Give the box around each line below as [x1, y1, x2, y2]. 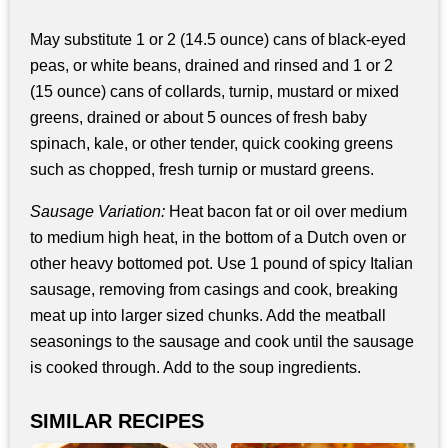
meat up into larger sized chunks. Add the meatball [30, 306, 386, 324]
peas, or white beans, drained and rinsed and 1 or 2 [30, 57, 393, 75]
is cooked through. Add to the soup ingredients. [30, 358, 361, 376]
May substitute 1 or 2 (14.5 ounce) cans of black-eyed [30, 31, 406, 49]
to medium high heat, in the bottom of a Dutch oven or [30, 228, 406, 246]
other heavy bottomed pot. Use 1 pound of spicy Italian [30, 254, 413, 272]
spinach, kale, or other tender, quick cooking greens [30, 135, 393, 153]
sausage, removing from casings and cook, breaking [30, 280, 398, 298]
